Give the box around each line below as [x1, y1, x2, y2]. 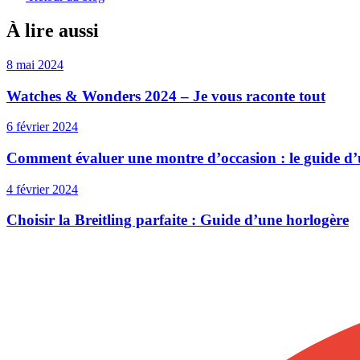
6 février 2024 [6, 120, 78, 134]
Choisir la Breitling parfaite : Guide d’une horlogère [6, 211, 349, 229]
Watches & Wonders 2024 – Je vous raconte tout [6, 87, 325, 104]
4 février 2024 [6, 182, 78, 196]
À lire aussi [6, 19, 99, 41]
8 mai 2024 [6, 57, 63, 72]
